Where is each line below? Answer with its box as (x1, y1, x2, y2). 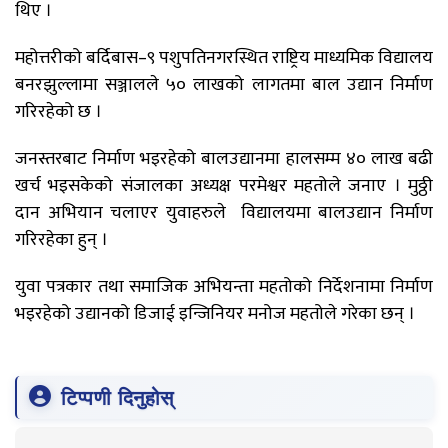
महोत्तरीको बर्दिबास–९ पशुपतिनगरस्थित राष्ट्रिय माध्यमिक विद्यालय (15, 43, 433, 74)
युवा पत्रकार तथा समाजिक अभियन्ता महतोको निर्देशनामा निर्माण (15, 272, 433, 303)
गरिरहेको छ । (15, 97, 102, 128)
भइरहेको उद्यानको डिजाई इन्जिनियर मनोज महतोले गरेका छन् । (15, 299, 415, 330)
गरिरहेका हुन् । (15, 225, 108, 256)
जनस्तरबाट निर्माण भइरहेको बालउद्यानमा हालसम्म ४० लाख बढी (15, 144, 433, 175)
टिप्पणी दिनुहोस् (61, 386, 174, 409)
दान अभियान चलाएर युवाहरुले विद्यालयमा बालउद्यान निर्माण (15, 198, 433, 229)
